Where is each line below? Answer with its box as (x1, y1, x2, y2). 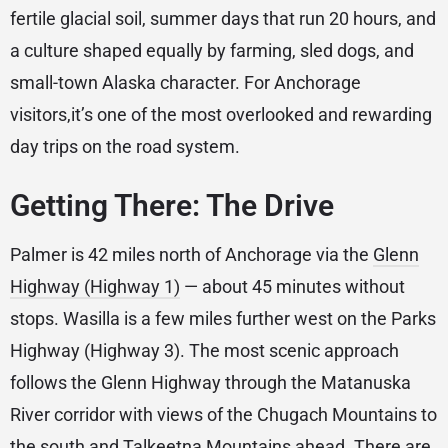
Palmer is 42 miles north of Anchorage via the (10, 244, 373, 266)
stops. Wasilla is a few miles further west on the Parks (10, 308, 436, 330)
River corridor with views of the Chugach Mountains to (10, 404, 437, 426)
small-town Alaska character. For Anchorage (10, 72, 361, 94)
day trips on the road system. (10, 136, 240, 158)
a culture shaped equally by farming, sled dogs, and (10, 40, 414, 62)
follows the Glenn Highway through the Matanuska (10, 372, 411, 394)
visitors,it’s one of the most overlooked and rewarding (10, 104, 432, 126)
